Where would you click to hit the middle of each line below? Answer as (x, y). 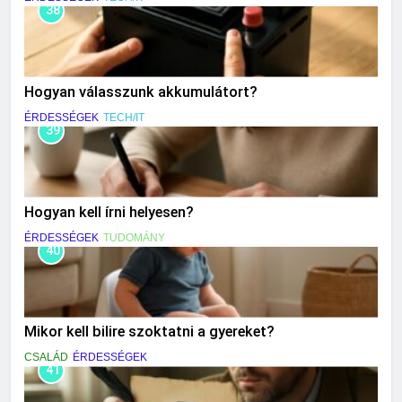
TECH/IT (124, 117)
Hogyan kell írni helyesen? (109, 212)
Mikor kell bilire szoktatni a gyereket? (149, 332)
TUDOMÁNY (134, 237)
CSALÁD (46, 358)
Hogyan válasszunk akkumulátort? (141, 92)
